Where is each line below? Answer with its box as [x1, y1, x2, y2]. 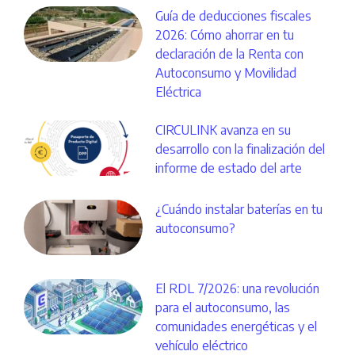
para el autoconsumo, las [155, 300, 290, 316]
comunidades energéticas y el [155, 319, 317, 335]
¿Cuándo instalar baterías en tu [155, 201, 323, 218]
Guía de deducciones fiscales [155, 8, 311, 25]
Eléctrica [155, 84, 201, 101]
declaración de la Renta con [155, 46, 303, 63]
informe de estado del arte [155, 160, 302, 177]
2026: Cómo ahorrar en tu [155, 27, 294, 44]
